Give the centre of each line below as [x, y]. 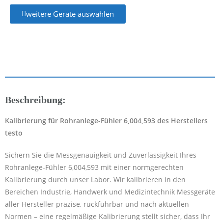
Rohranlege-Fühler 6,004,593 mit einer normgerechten [94, 167]
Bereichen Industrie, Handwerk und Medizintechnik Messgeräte [110, 192]
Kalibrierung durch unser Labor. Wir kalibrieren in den [95, 179]
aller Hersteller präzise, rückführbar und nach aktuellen [97, 204]
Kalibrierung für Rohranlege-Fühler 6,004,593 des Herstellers [106, 120]
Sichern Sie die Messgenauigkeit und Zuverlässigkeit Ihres [101, 155]
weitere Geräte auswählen [70, 14]
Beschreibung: [35, 99]
